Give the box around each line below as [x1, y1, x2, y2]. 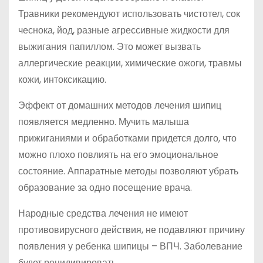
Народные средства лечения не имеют [18, 207, 188, 220]
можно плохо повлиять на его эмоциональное [18, 148, 218, 161]
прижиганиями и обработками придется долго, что [18, 131, 237, 145]
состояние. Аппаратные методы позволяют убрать [18, 164, 238, 178]
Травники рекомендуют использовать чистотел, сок [18, 7, 240, 21]
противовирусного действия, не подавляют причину [18, 223, 245, 237]
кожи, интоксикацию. [18, 73, 106, 86]
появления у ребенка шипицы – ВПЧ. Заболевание [18, 240, 242, 253]
